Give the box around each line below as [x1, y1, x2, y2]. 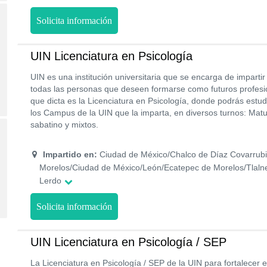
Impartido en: [42, 150, 97, 159]
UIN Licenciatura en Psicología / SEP [30, 235, 226, 249]
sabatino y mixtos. [30, 120, 98, 129]
